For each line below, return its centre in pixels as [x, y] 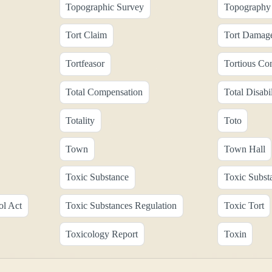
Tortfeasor [85, 64]
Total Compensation [104, 92]
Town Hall [244, 149]
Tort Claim [87, 35]
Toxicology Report [102, 234]
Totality [80, 120]
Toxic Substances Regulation [121, 206]
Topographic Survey [105, 7]
